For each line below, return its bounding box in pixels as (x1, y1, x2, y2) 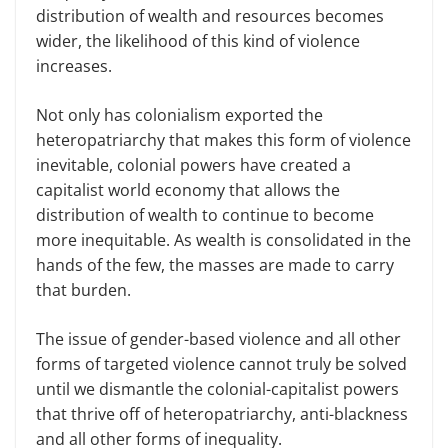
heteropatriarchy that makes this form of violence (36, 128, 411, 151)
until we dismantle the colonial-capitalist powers (36, 377, 399, 400)
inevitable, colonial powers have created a (36, 153, 351, 176)
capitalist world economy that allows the (36, 178, 340, 201)
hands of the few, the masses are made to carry (36, 253, 394, 276)
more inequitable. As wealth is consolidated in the (36, 228, 411, 251)
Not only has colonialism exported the (36, 103, 323, 126)
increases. (36, 54, 116, 77)
